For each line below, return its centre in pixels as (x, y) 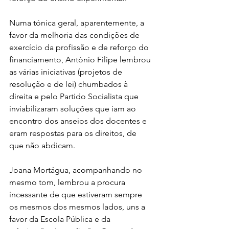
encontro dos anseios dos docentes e (79, 121)
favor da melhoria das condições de (75, 35)
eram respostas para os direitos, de (74, 133)
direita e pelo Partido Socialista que (75, 96)
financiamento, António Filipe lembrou (81, 59)
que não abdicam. (42, 145)
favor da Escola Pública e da (61, 219)
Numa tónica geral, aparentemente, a (78, 22)
